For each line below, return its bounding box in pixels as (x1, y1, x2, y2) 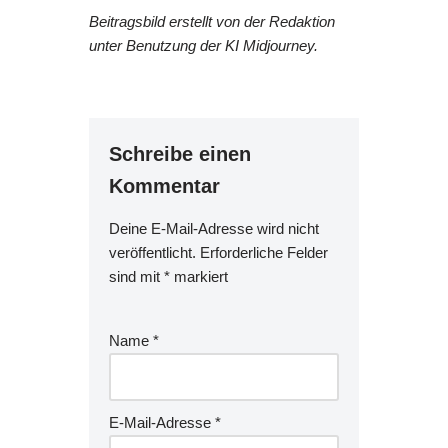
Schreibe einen (109, 143, 251, 166)
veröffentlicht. (109, 244, 196, 262)
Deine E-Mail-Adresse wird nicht (109, 220, 319, 238)
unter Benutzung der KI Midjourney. (89, 37, 318, 55)
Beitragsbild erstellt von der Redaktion (89, 13, 335, 31)
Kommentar (109, 175, 220, 198)
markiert (170, 268, 228, 286)
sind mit (109, 268, 164, 286)
